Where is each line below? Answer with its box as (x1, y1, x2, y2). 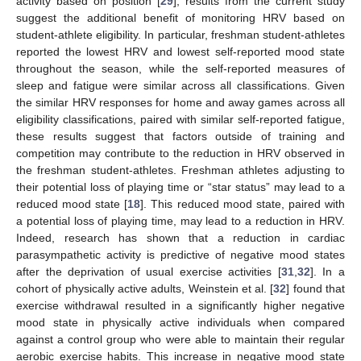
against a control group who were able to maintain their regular (16, 333, 345, 346)
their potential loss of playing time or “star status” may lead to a (16, 180, 345, 194)
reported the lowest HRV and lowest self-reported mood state (16, 45, 345, 59)
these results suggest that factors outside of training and (16, 130, 345, 143)
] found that (286, 282, 346, 296)
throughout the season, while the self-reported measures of (16, 62, 345, 76)
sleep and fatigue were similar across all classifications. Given (16, 79, 345, 93)
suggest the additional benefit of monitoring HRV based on (16, 11, 345, 25)
